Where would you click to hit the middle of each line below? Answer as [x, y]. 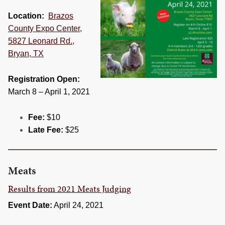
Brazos [61, 16]
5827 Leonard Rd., [41, 41]
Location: [26, 16]
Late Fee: [46, 130]
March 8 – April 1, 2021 [49, 91]
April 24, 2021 [78, 205]
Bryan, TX [26, 53]
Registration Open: [44, 79]
